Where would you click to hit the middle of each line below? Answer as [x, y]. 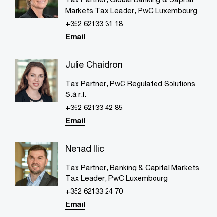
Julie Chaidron [94, 64]
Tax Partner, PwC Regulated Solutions [130, 83]
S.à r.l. [76, 94]
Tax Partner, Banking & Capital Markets [132, 167]
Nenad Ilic [85, 148]
